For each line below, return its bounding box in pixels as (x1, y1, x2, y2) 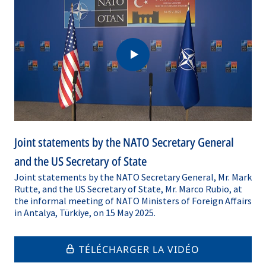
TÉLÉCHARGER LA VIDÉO (79, 243, 199, 256)
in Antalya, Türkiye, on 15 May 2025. (14, 207, 156, 218)
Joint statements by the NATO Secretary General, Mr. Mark (14, 171, 252, 183)
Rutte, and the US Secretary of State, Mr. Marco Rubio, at (14, 183, 242, 195)
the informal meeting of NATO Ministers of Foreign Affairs (14, 195, 252, 207)
